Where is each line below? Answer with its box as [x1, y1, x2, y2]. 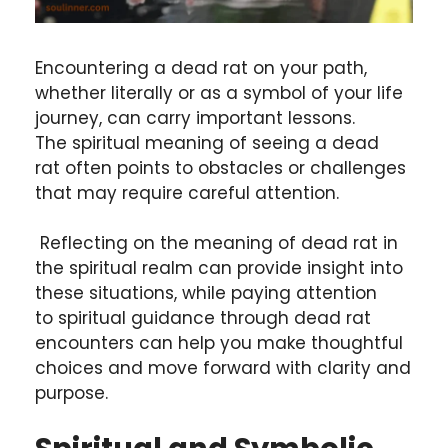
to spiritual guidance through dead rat [35, 306, 371, 331]
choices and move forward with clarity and [35, 356, 411, 381]
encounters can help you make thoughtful [35, 331, 403, 356]
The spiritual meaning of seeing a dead [35, 130, 379, 155]
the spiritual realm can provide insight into [35, 256, 403, 281]
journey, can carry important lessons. [35, 105, 355, 130]
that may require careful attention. [35, 180, 339, 205]
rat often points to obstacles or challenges [35, 155, 406, 180]
